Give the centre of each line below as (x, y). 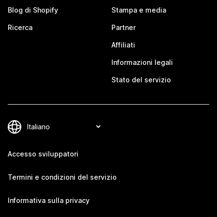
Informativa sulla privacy (49, 200)
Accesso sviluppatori (43, 154)
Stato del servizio (141, 80)
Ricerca (20, 27)
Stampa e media (139, 10)
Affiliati (123, 45)
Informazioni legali (142, 62)
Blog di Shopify (33, 10)
